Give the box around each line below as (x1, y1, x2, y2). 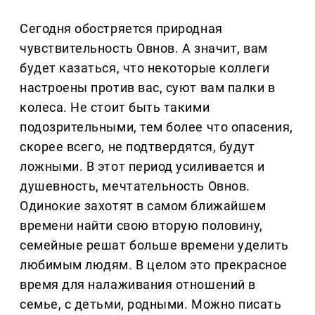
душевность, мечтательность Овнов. (20, 179, 250, 194)
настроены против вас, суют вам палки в (20, 80, 276, 96)
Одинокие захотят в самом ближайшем (20, 198, 266, 214)
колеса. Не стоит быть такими (20, 100, 210, 115)
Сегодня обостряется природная (20, 21, 223, 37)
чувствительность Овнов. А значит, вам (20, 41, 268, 56)
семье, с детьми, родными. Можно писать (20, 297, 282, 312)
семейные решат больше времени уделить (20, 238, 289, 253)
